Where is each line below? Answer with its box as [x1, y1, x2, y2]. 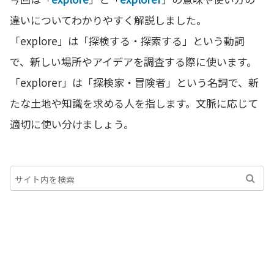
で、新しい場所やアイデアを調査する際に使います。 [10, 54, 257, 70]
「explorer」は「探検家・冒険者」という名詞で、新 [10, 75, 259, 91]
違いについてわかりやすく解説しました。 [10, 12, 207, 28]
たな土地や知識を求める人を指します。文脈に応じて [10, 95, 258, 111]
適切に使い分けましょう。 [10, 116, 134, 132]
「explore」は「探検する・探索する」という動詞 [10, 33, 245, 49]
